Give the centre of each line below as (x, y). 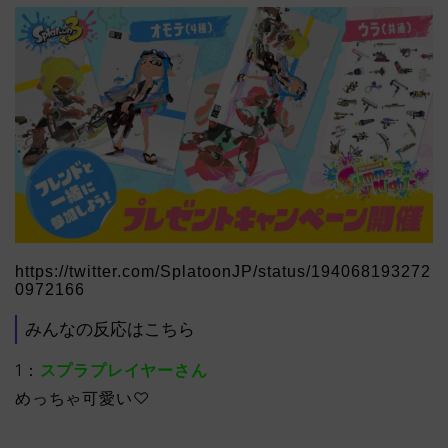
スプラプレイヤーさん (123, 370)
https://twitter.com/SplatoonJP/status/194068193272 (223, 271)
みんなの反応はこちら (110, 329)
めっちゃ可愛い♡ (82, 398)
